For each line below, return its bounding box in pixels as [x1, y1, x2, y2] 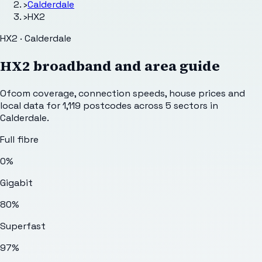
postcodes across [81, 99, 166, 112]
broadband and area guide [30, 56, 220, 75]
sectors [174, 99, 208, 112]
